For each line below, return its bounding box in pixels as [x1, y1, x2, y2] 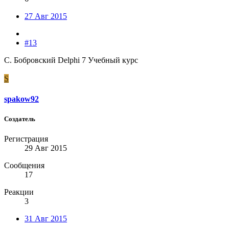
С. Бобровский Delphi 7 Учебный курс [4, 56, 138, 65]
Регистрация [4, 134, 48, 143]
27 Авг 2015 [25, 12, 67, 21]
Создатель [4, 114, 35, 123]
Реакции [4, 187, 34, 196]
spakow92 [4, 94, 39, 103]
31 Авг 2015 [25, 214, 67, 223]
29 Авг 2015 [25, 143, 67, 152]
